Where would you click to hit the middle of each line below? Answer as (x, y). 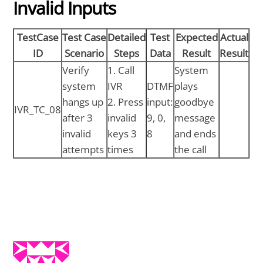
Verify (76, 70)
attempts (83, 149)
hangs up (83, 102)
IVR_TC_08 (38, 109)
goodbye (195, 102)
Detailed (127, 37)
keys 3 (122, 133)
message (195, 117)
